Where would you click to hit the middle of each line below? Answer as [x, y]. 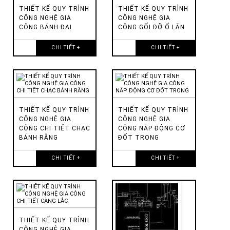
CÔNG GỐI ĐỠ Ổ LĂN [152, 27]
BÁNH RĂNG [39, 137]
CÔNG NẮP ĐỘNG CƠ [152, 128]
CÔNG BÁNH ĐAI [45, 27]
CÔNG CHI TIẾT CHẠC [55, 128]
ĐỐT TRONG [139, 137]
